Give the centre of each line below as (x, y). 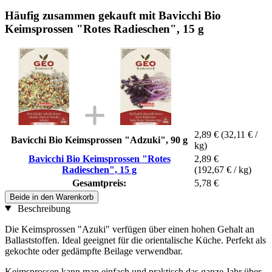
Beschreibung (42, 208)
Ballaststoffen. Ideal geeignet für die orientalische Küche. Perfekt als (135, 240)
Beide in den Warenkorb (52, 197)
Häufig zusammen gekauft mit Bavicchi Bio (113, 15)
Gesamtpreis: (99, 183)
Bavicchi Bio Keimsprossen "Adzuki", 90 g (99, 140)
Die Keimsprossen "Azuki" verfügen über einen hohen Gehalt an (130, 229)
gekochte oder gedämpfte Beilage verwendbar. (94, 251)
